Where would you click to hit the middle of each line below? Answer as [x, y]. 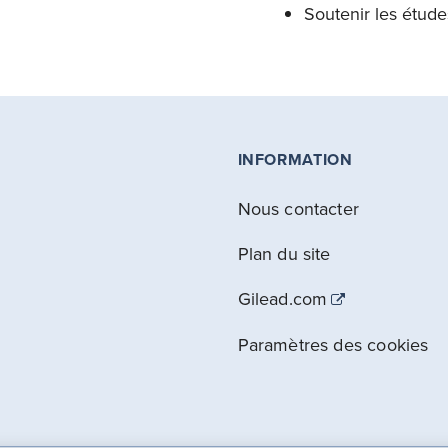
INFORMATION [295, 159]
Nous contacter [298, 208]
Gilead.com [282, 298]
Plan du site [284, 253]
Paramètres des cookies [333, 344]
